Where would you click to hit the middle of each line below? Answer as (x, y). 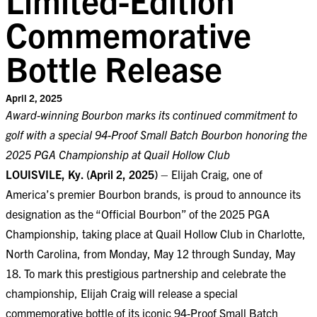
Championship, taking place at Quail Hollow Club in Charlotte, (156, 234)
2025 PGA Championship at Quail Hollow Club (118, 154)
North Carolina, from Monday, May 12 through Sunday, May (150, 253)
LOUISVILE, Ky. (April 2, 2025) (82, 174)
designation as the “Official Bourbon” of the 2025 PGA (138, 214)
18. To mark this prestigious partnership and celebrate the (146, 273)
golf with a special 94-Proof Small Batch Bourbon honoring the (156, 134)
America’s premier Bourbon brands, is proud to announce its (153, 194)
